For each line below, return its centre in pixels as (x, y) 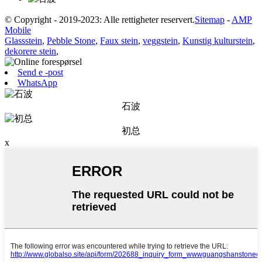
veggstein (160, 40)
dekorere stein (30, 51)
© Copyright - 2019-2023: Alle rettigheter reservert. (100, 19)
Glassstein (23, 40)
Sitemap (210, 19)
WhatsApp (37, 82)
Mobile (18, 30)
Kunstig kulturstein (218, 40)
